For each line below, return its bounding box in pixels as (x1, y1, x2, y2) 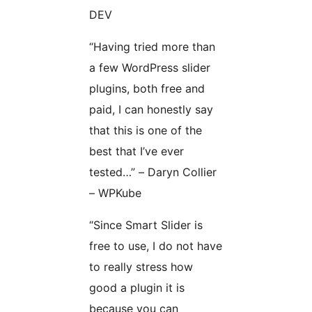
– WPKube (89, 185, 141, 200)
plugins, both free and (89, 81, 205, 95)
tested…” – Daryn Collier (89, 164, 217, 179)
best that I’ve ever (89, 143, 184, 158)
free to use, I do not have (89, 238, 222, 253)
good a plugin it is (89, 280, 185, 295)
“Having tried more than (89, 39, 215, 54)
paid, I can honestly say (89, 102, 213, 116)
